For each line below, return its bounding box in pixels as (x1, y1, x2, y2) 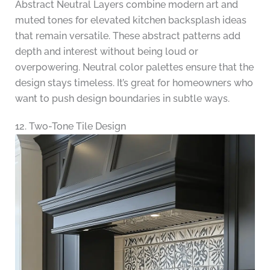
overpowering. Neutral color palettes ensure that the (14, 61, 254, 74)
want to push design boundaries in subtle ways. (14, 93, 230, 105)
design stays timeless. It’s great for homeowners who (14, 77, 253, 89)
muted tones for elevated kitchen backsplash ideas (14, 14, 246, 27)
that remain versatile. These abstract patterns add (14, 30, 240, 42)
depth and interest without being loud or (14, 46, 198, 58)
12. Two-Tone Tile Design (14, 121, 126, 133)
